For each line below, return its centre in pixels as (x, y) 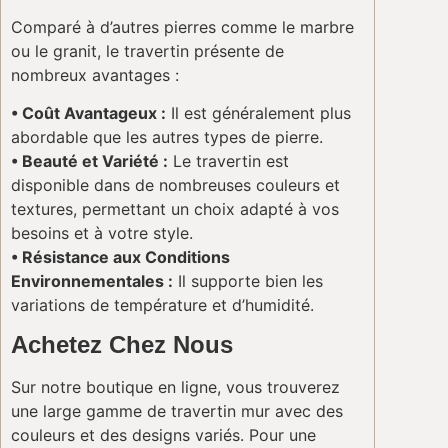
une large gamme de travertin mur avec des (177, 411)
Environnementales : (92, 281)
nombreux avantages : (95, 75)
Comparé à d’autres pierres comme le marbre (182, 27)
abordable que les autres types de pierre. (167, 137)
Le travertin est (228, 161)
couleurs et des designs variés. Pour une (163, 435)
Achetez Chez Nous (122, 345)
